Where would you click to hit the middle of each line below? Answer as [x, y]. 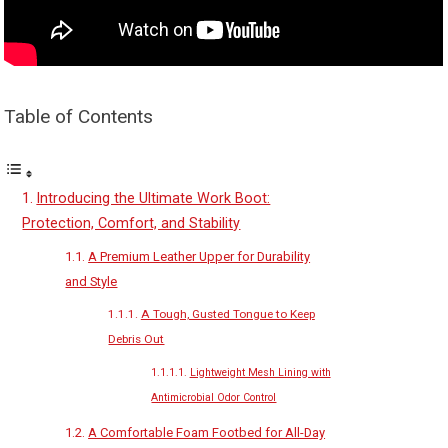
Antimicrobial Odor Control [214, 397]
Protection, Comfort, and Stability [131, 223]
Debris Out [136, 339]
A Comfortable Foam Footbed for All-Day [207, 432]
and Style [91, 281]
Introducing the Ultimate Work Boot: [153, 198]
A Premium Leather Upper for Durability [199, 256]
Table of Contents [79, 116]
